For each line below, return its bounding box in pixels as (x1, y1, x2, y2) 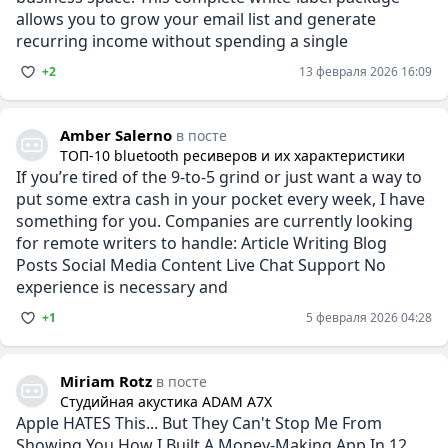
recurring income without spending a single (16, 29, 348, 52)
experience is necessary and (16, 275, 228, 298)
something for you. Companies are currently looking (16, 209, 165, 232)
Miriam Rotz (60, 370, 152, 391)
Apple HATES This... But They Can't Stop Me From (16, 411, 382, 434)
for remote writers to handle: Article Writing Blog (16, 231, 241, 254)
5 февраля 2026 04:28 (306, 308, 432, 326)
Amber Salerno (60, 124, 172, 145)
